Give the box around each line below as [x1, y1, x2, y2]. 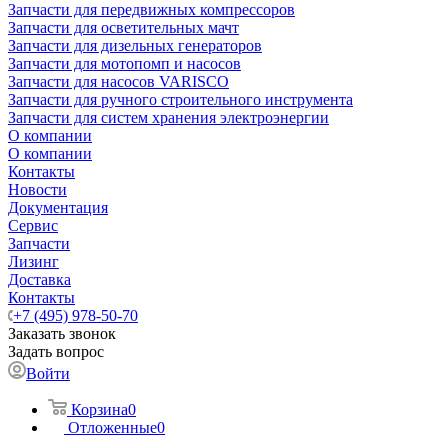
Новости [8, 181, 67, 198]
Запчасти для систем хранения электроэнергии [8, 109, 329, 126]
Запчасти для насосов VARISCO [8, 73, 229, 90]
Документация [8, 199, 108, 216]
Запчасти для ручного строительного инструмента [8, 91, 353, 108]
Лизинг [8, 253, 59, 270]
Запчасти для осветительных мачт [8, 19, 239, 36]
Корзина [71, 401, 128, 418]
